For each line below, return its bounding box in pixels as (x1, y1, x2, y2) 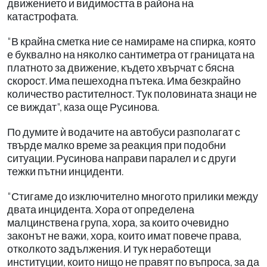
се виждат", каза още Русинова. (7, 100, 159, 113)
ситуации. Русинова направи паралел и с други (7, 151, 236, 164)
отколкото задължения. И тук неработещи (7, 242, 211, 255)
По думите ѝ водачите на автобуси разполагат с (7, 125, 240, 138)
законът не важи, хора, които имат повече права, (7, 229, 241, 242)
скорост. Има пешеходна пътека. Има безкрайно (7, 74, 241, 87)
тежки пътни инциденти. (7, 164, 123, 178)
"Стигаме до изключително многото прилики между (7, 190, 258, 203)
